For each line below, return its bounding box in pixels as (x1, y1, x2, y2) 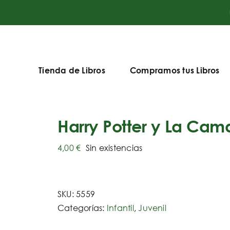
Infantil (106, 202, 134, 213)
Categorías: (57, 202, 107, 213)
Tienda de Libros (39, 65, 105, 75)
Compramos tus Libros (129, 65, 220, 75)
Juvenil (138, 202, 166, 213)
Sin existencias (85, 142, 143, 153)
